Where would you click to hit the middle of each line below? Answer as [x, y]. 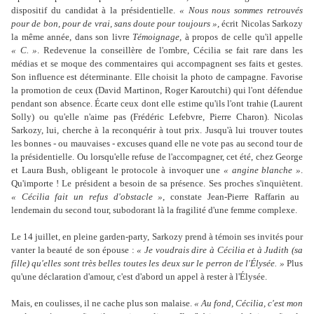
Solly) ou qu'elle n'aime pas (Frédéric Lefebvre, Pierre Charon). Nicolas [157, 116]
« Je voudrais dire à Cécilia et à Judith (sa [220, 250]
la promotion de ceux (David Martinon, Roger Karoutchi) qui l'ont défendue [157, 90]
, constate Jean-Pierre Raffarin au [231, 196]
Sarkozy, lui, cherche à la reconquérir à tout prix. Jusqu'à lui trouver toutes [157, 130]
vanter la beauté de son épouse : [74, 250]
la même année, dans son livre [72, 36]
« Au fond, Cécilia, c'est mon [248, 303]
